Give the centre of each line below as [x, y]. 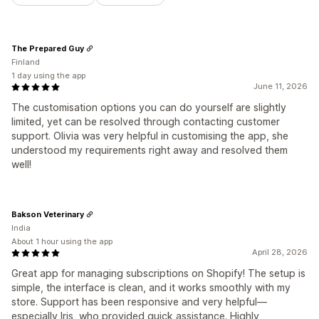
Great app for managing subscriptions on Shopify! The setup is [158, 273]
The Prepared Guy [48, 48]
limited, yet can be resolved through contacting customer [146, 122]
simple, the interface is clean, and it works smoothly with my [151, 288]
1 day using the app [48, 76]
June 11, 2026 [281, 87]
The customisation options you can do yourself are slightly [149, 108]
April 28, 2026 [280, 252]
